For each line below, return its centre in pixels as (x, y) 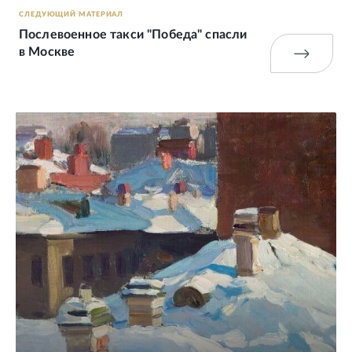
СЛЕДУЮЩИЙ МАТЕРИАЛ (71, 15)
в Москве (47, 52)
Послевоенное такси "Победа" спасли (133, 35)
